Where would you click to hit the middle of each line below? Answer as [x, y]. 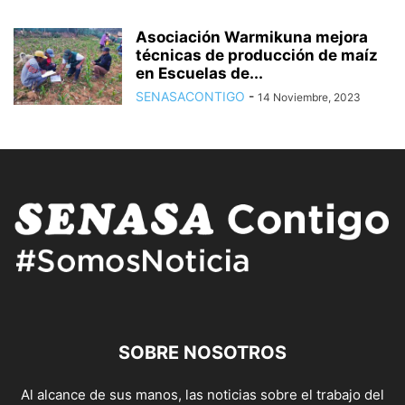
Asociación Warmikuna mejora [252, 38]
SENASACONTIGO [190, 97]
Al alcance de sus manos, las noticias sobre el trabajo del [202, 394]
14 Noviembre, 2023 [309, 98]
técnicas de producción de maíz [257, 56]
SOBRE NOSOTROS [202, 352]
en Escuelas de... [199, 74]
